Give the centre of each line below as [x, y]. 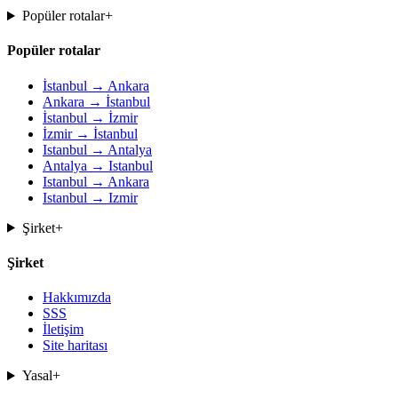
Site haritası [75, 346]
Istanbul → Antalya [97, 149]
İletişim [63, 330]
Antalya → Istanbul [98, 165]
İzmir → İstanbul [90, 133]
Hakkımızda [77, 298]
